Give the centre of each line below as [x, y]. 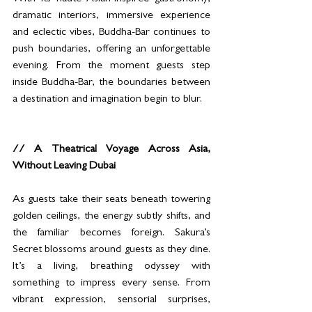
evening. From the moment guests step [111, 67]
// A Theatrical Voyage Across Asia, [111, 150]
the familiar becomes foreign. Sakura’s [111, 234]
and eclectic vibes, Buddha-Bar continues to [111, 33]
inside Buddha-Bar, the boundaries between [111, 83]
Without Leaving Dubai [64, 167]
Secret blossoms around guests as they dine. [111, 250]
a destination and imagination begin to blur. [109, 100]
